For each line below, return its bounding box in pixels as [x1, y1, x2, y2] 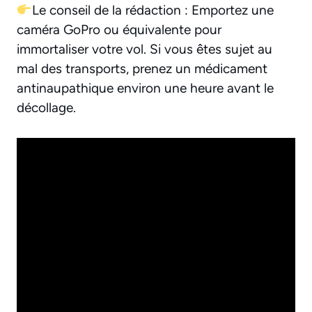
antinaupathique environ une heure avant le [17, 80, 274, 97]
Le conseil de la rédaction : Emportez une [31, 2, 274, 19]
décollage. [17, 100, 76, 116]
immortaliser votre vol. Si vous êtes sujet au [17, 41, 272, 58]
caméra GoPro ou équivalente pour [17, 22, 221, 38]
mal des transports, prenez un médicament [17, 61, 267, 77]
